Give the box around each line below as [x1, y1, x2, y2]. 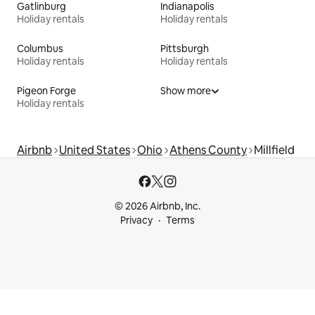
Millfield [254, 142, 295, 157]
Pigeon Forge [17, 84, 76, 97]
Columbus [17, 41, 63, 55]
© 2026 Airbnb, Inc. [115, 200, 200, 212]
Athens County [169, 142, 247, 157]
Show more [160, 84, 211, 97]
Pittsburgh [160, 41, 209, 55]
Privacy [120, 214, 153, 226]
